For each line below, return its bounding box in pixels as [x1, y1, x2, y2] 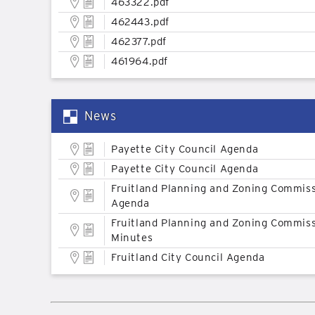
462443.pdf [111, 15, 169, 28]
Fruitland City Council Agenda [111, 251, 265, 264]
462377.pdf [111, 35, 167, 48]
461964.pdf [111, 55, 168, 67]
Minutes [111, 231, 153, 244]
